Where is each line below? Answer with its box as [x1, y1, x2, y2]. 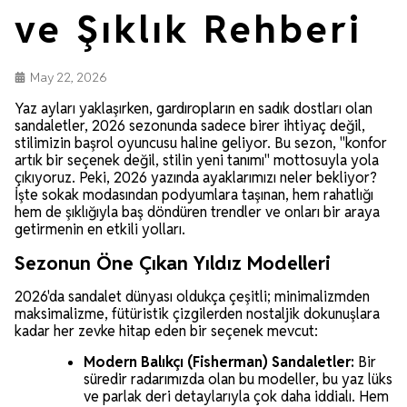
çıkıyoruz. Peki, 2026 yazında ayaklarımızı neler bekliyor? [15, 168, 377, 188]
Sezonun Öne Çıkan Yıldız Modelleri [15, 251, 331, 276]
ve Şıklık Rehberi [15, 5, 362, 55]
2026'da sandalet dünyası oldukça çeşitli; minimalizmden [15, 287, 370, 307]
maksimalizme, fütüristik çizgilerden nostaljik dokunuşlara [15, 304, 380, 324]
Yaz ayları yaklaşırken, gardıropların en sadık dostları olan [15, 99, 372, 119]
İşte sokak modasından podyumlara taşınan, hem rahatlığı [15, 185, 373, 205]
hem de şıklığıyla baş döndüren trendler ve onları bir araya [15, 203, 380, 223]
